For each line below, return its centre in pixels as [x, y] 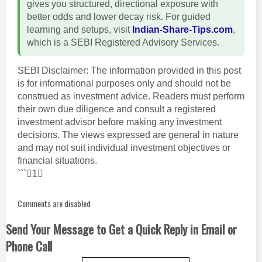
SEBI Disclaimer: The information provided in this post [129, 70]
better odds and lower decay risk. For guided [118, 17]
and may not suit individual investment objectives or [124, 148]
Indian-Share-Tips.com [182, 30]
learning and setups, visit [79, 30]
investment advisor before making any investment [119, 122]
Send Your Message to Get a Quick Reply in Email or [121, 229]
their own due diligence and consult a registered [116, 109]
